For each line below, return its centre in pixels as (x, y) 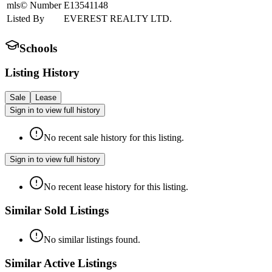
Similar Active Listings (61, 263)
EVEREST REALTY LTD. (118, 18)
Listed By (25, 18)
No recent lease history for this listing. (116, 186)
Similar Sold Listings (57, 210)
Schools (38, 48)
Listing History (42, 73)
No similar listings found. (92, 240)
